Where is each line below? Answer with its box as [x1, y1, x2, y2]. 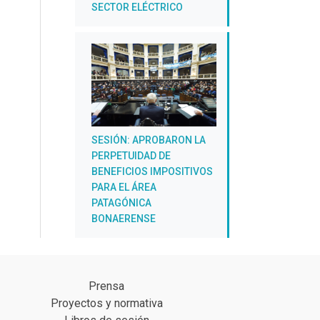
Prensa [89, 279, 125, 294]
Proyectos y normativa [50, 296, 163, 311]
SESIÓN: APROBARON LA [91, 134, 206, 146]
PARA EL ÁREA [91, 181, 156, 194]
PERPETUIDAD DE [91, 150, 171, 162]
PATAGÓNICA [91, 197, 151, 209]
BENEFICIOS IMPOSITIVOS [91, 166, 213, 178]
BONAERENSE [91, 213, 156, 225]
